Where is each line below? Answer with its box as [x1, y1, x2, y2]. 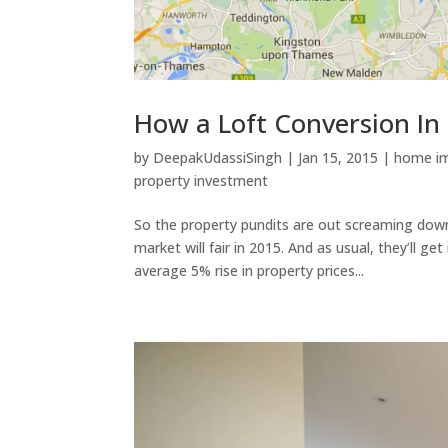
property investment [134, 171, 269, 191]
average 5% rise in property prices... [134, 261, 365, 281]
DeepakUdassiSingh [153, 148, 283, 168]
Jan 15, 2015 [298, 148, 379, 168]
